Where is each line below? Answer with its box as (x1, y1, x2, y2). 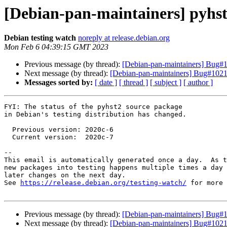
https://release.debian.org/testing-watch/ (20, 179, 186, 187)
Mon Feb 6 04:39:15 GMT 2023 (4, 43, 108, 52)
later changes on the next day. (4, 171, 126, 179)
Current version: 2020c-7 (4, 133, 12, 141)
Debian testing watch (4, 33, 76, 43)
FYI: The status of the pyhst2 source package (4, 103, 182, 111)
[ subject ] (150, 78, 181, 87)
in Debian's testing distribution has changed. (4, 110, 186, 119)
